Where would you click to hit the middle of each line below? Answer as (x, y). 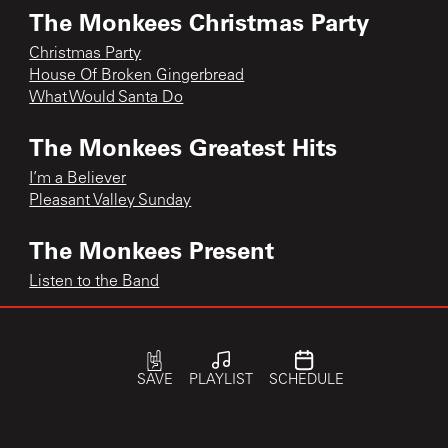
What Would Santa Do (106, 97)
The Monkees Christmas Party (199, 21)
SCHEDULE (306, 381)
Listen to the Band (94, 281)
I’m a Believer (78, 178)
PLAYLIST (220, 381)
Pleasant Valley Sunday (110, 200)
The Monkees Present (152, 249)
